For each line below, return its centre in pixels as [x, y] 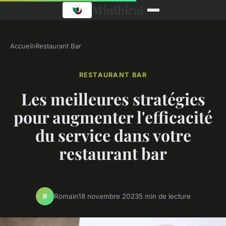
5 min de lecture [164, 196]
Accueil [21, 46]
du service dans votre [113, 135]
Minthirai [118, 10]
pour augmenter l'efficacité [113, 117]
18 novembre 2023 [108, 196]
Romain [66, 196]
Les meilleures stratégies [113, 99]
